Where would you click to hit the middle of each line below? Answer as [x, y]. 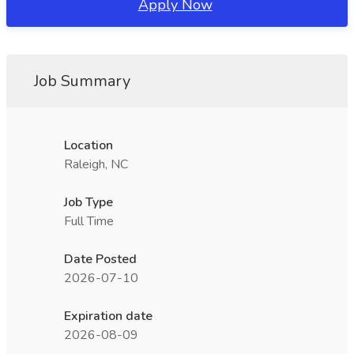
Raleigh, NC [96, 164]
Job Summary [82, 81]
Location [88, 145]
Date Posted [100, 259]
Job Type [88, 202]
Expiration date [108, 316]
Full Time [89, 221]
